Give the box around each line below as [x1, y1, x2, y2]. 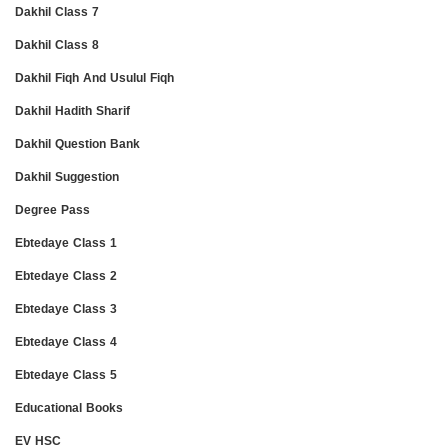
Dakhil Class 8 [15, 34, 99, 54]
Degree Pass [15, 199, 90, 219]
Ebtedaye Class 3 [15, 298, 117, 318]
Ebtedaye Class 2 [15, 265, 117, 285]
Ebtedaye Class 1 [15, 232, 117, 252]
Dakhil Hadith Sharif [15, 100, 130, 120]
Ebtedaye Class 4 [15, 331, 117, 351]
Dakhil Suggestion [15, 166, 119, 186]
